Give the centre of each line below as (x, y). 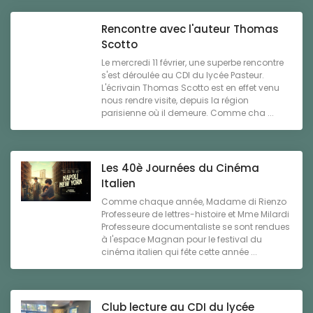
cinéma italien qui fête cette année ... (179, 252)
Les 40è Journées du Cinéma (180, 168)
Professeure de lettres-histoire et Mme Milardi (195, 214)
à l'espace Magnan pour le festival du (182, 240)
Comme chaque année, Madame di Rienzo (194, 202)
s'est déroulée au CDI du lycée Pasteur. (183, 75)
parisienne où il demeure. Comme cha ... (188, 113)
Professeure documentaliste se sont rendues (196, 227)
